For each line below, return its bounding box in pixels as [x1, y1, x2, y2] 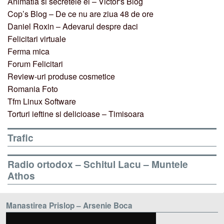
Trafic [7, 130, 33, 145]
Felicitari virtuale [7, 33, 66, 45]
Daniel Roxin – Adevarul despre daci [7, 20, 138, 32]
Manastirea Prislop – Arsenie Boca [6, 200, 132, 211]
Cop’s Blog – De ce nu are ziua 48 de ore [7, 8, 153, 20]
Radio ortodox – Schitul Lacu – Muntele [7, 156, 188, 171]
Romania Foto [7, 83, 58, 95]
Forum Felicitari [7, 58, 63, 70]
